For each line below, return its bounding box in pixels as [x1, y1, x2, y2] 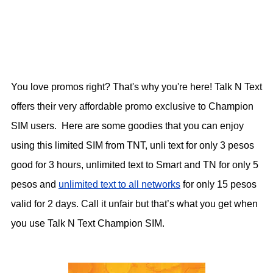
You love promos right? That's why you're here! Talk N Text [11, 82, 262, 93]
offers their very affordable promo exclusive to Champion [11, 101, 253, 112]
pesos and [11, 179, 58, 190]
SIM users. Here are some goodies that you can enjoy [11, 121, 244, 132]
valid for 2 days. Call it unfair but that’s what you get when [11, 199, 258, 210]
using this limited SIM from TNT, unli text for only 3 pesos [11, 140, 254, 151]
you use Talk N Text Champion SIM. [11, 218, 165, 229]
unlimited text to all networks [58, 179, 180, 190]
